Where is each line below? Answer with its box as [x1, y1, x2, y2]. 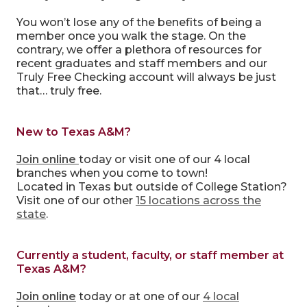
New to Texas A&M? [16, 125, 131, 138]
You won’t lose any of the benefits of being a [16, 16, 262, 29]
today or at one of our [75, 290, 203, 303]
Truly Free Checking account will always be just [16, 71, 276, 84]
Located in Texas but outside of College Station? [16, 180, 287, 193]
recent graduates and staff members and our [16, 57, 267, 70]
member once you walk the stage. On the [16, 29, 246, 42]
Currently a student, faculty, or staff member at [16, 249, 284, 262]
